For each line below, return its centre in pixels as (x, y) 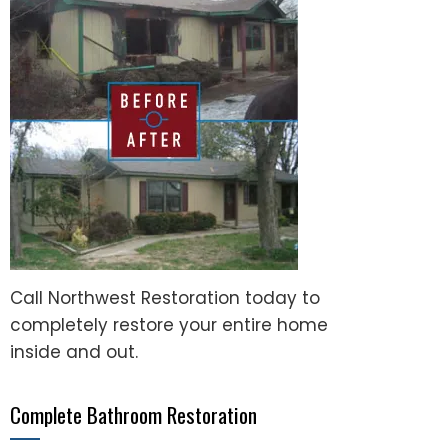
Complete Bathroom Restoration (133, 414)
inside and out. (74, 352)
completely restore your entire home (169, 325)
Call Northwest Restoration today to (165, 298)
